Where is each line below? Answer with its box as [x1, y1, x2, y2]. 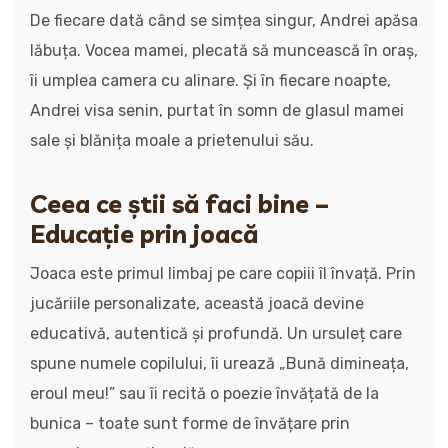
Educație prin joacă [30, 218, 259, 249]
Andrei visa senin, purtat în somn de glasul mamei [30, 101, 404, 120]
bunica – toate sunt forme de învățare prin [30, 414, 350, 433]
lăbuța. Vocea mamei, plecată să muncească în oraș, [30, 41, 418, 60]
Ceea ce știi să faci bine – [30, 188, 329, 219]
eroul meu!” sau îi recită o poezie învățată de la [30, 384, 379, 403]
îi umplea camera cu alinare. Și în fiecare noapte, [30, 71, 391, 90]
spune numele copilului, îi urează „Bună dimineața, [30, 354, 409, 373]
